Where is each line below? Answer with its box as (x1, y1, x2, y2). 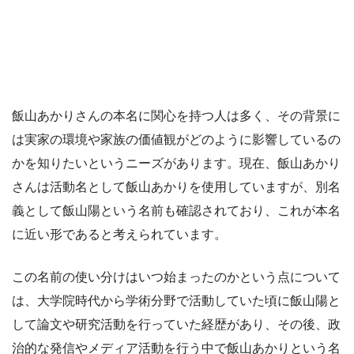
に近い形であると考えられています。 (12, 227, 227, 241)
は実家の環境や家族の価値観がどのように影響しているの (12, 132, 341, 146)
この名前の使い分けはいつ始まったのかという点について (12, 269, 341, 284)
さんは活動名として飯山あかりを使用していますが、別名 (12, 179, 341, 194)
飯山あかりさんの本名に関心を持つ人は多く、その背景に (12, 108, 341, 122)
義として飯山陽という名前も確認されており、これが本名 (12, 203, 341, 217)
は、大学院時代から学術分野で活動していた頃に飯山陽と (12, 293, 341, 307)
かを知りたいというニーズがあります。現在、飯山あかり (12, 156, 341, 170)
